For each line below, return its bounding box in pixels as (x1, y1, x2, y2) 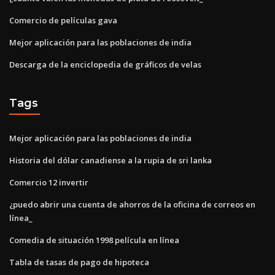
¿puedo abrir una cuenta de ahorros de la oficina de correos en (9, 198, 255, 210)
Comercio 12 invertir (9, 176, 88, 188)
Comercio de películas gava (9, 14, 117, 26)
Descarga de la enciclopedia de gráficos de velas (9, 58, 201, 70)
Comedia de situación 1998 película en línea (9, 234, 179, 246)
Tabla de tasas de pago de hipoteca (9, 256, 149, 268)
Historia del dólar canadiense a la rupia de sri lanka (9, 154, 212, 166)
